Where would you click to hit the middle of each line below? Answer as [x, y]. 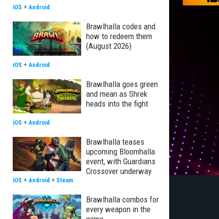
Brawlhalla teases [115, 142]
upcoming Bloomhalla [120, 152]
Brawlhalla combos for [122, 199]
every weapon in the [118, 209]
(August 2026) [109, 46]
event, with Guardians [121, 161]
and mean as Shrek [117, 94]
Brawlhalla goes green [122, 84]
